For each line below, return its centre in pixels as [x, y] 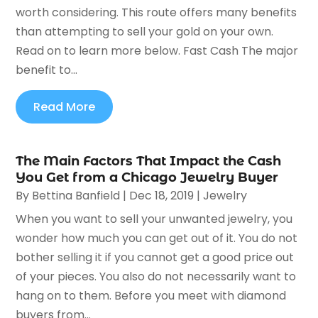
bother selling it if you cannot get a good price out [155, 257]
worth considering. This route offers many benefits [157, 12]
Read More [65, 106]
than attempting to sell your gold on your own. [145, 31]
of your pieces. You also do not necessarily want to [156, 276]
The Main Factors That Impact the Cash [149, 161]
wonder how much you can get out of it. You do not [157, 238]
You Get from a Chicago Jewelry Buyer [147, 177]
